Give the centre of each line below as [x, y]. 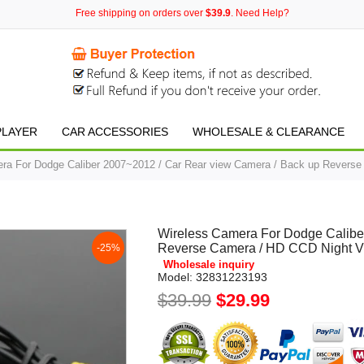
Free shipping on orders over [140, 13]
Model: [175, 277]
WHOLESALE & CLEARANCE [269, 132]
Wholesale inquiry [208, 264]
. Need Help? [260, 13]
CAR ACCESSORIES [115, 132]
